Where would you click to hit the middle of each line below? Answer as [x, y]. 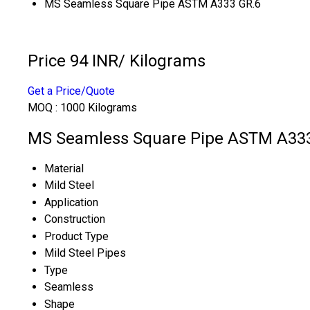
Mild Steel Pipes [85, 253]
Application [71, 202]
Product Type [76, 236]
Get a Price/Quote [71, 91]
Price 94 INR [73, 61]
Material [64, 168]
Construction [75, 219]
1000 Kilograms [99, 107]
